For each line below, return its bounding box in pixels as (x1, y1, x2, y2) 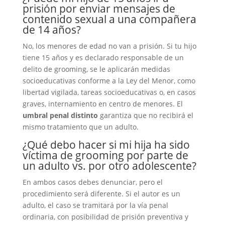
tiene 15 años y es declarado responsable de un (22, 53, 184, 62)
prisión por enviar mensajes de (22, 2, 175, 16)
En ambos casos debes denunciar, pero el (22, 177, 163, 187)
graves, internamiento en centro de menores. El (22, 99, 183, 108)
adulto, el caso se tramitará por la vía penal (22, 200, 168, 210)
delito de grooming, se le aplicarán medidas (22, 64, 170, 74)
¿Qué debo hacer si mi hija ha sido (22, 138, 190, 152)
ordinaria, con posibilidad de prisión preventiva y (22, 212, 188, 221)
